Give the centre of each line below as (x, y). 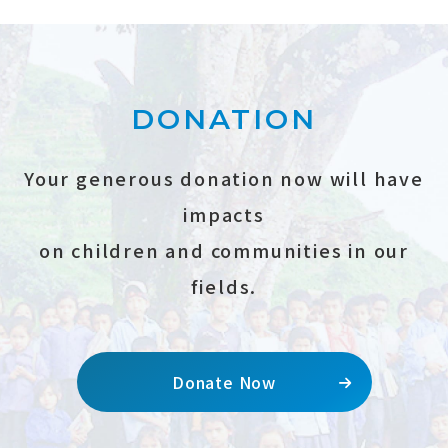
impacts (224, 213)
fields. (224, 285)
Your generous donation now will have (224, 177)
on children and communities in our (224, 249)
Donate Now (224, 381)
